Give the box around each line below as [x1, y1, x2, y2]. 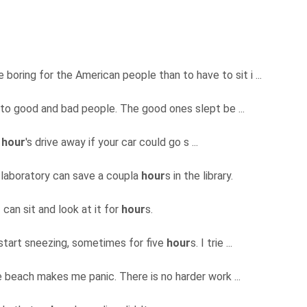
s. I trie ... [191, 236, 235, 250]
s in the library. [165, 169, 236, 183]
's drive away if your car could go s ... [25, 136, 201, 149]
